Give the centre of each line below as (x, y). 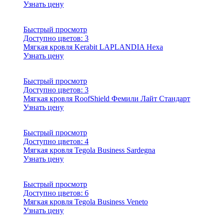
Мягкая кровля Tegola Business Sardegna (89, 150)
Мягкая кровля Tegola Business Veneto (86, 201)
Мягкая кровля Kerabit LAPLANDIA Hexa (93, 47)
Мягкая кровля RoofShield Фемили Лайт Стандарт (107, 98)
